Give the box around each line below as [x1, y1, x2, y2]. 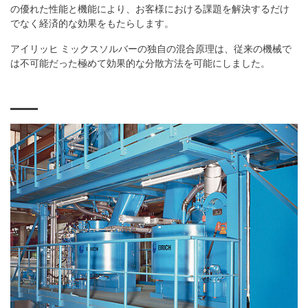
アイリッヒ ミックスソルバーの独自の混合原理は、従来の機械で [10, 42, 291, 55]
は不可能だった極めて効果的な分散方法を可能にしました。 [10, 56, 270, 69]
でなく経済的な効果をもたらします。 [10, 16, 174, 30]
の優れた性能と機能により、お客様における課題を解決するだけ [10, 2, 289, 15]
